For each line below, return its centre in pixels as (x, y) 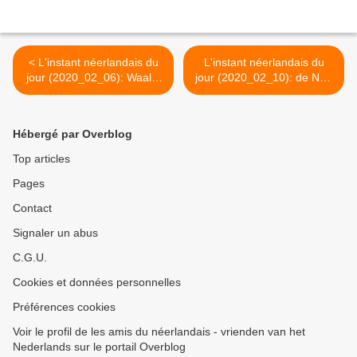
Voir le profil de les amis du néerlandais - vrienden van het (159, 332)
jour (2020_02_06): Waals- (93, 78)
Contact (32, 208)
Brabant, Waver (93, 93)
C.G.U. (30, 258)
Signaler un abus (55, 233)
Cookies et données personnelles (97, 282)
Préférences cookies (64, 307)
